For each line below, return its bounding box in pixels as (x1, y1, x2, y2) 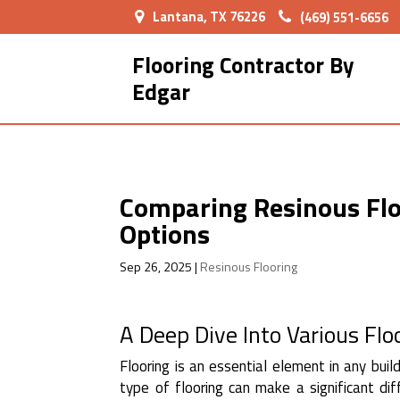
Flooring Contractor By (132, 48, 355, 82)
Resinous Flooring (200, 257, 298, 276)
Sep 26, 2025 (120, 257, 193, 276)
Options (120, 213, 211, 254)
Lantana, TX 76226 (152, 6, 265, 27)
